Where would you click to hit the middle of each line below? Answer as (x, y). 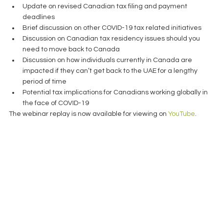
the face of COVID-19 (56, 103)
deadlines (40, 17)
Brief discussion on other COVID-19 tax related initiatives (113, 28)
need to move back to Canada (73, 49)
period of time (46, 82)
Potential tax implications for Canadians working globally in (116, 92)
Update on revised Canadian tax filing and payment (106, 6)
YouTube (182, 114)
